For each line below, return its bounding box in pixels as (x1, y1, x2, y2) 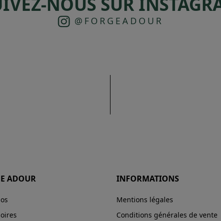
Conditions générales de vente (116, 210, 218, 220)
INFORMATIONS (116, 173, 179, 184)
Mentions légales (116, 195, 173, 205)
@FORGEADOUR (70, 14, 163, 27)
